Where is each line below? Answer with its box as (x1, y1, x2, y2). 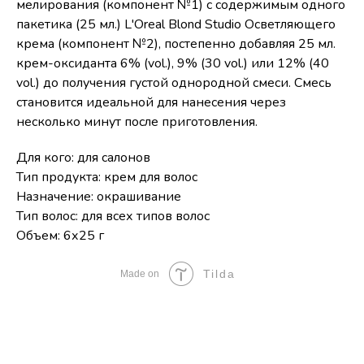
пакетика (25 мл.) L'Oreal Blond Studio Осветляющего (16, 15, 336, 33)
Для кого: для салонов (16, 149, 150, 167)
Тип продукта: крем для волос (16, 168, 197, 186)
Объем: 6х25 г (16, 227, 104, 245)
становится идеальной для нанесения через (16, 93, 286, 111)
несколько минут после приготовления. (16, 113, 258, 131)
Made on (120, 268, 159, 279)
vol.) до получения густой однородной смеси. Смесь (16, 74, 331, 92)
